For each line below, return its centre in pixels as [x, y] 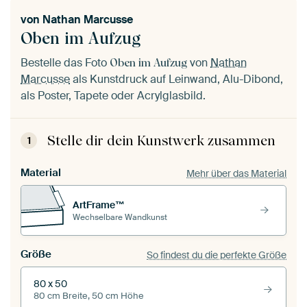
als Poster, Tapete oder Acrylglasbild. [113, 96]
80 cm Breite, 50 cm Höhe [89, 296]
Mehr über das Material [236, 173]
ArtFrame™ [99, 205]
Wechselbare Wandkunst [120, 217]
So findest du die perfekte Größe [217, 255]
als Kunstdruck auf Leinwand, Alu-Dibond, [176, 79]
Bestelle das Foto [65, 63]
